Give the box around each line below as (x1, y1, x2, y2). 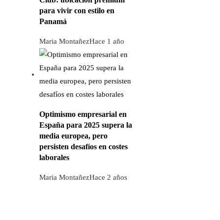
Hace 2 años (89, 173, 127, 182)
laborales (39, 153, 69, 162)
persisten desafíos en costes (39, 142, 128, 151)
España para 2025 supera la (39, 121, 132, 130)
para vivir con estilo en (39, 6, 114, 15)
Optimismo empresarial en (39, 110, 127, 119)
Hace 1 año (89, 37, 124, 46)
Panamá (39, 17, 67, 26)
